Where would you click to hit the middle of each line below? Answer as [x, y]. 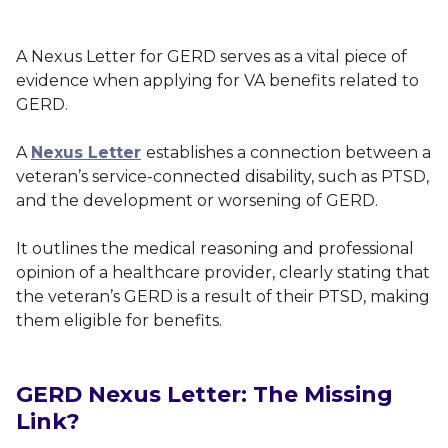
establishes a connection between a [288, 153]
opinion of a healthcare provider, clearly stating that [223, 273]
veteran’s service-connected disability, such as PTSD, [222, 177]
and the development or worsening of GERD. [199, 201]
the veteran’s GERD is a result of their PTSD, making [223, 297]
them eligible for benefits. [119, 321]
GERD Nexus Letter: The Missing [204, 395]
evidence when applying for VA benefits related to [217, 81]
